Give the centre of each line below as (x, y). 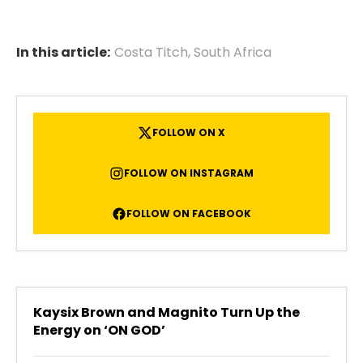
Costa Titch (151, 53)
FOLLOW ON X (189, 133)
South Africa (233, 53)
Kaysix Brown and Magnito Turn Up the (167, 313)
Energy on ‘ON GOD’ (99, 331)
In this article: (63, 53)
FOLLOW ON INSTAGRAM (189, 173)
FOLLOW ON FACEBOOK (189, 214)
